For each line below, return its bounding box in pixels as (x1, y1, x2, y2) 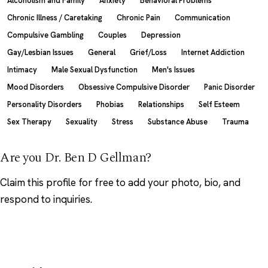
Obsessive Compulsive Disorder (78, 81, 190, 92)
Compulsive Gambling (7, 29, 84, 40)
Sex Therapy (7, 116, 51, 127)
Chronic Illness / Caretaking (7, 12, 102, 23)
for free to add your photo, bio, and (76, 175, 240, 189)
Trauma (222, 116, 249, 127)
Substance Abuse (148, 116, 208, 127)
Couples (98, 29, 127, 40)
